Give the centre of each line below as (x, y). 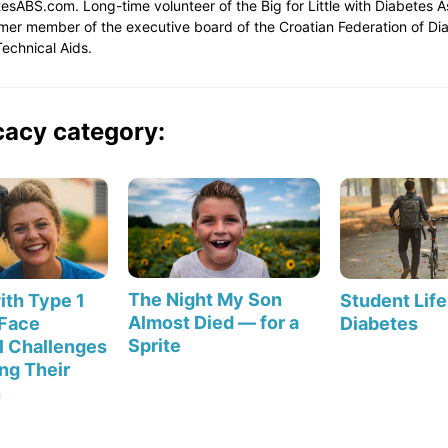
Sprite (154, 346)
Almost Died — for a (213, 323)
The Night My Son (204, 300)
